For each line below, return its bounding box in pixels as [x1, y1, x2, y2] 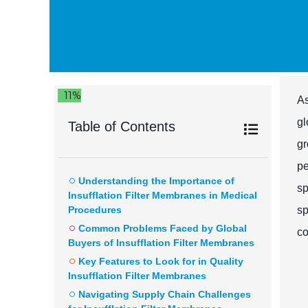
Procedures [68, 204, 122, 215]
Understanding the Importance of [78, 175, 234, 186]
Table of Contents [68, 119, 175, 134]
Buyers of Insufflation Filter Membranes [68, 237, 254, 248]
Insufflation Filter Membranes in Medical [68, 190, 257, 201]
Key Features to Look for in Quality [78, 256, 243, 267]
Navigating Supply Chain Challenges [78, 289, 251, 300]
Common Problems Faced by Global [78, 223, 247, 234]
